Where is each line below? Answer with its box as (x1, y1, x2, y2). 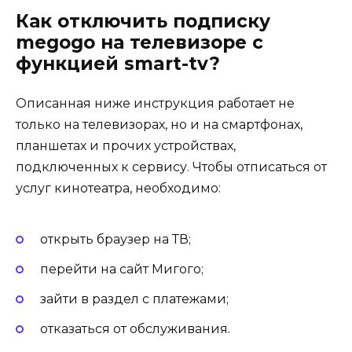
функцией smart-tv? (16, 52, 220, 75)
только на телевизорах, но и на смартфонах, (16, 116, 302, 132)
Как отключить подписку (16, 9, 270, 32)
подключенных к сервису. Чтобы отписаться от (16, 159, 327, 174)
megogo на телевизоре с (16, 31, 263, 53)
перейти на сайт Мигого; (39, 262, 203, 277)
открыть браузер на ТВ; (39, 231, 191, 247)
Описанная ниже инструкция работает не (16, 95, 295, 111)
